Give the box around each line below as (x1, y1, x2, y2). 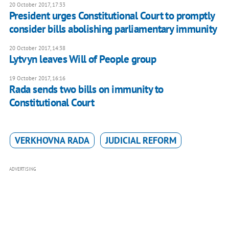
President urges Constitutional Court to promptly (9, 8, 215, 22)
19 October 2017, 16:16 (9, 74, 65, 82)
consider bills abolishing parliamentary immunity (9, 21, 217, 36)
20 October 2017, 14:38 (9, 44, 65, 52)
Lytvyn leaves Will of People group (9, 52, 156, 66)
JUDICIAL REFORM (105, 134, 176, 146)
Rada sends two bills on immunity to (9, 82, 164, 96)
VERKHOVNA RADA (14, 134, 89, 146)
